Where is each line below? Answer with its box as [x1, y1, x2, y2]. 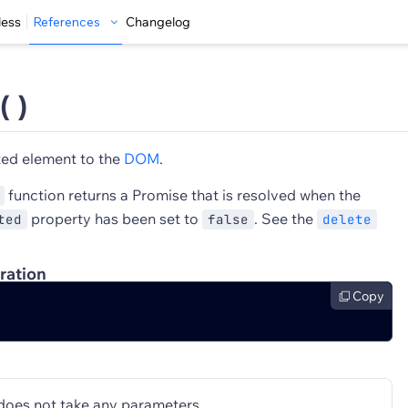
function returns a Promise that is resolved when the [5, 186, 361, 204]
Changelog [126, 14, 190, 30]
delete [322, 211, 372, 228]
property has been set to [27, 209, 202, 228]
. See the [254, 209, 317, 228]
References [33, 14, 100, 30]
